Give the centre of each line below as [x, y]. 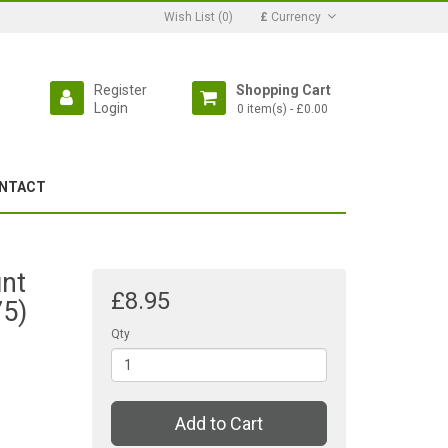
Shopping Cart [283, 90]
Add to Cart [218, 424]
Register [120, 90]
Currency [296, 17]
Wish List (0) [198, 17]
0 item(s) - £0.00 [282, 109]
